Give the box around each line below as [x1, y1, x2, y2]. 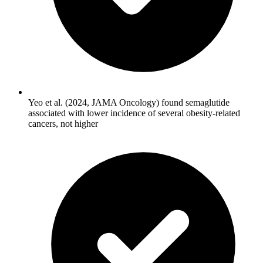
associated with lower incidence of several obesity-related [28, 107, 240, 118]
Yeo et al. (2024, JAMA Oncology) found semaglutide [28, 97, 230, 107]
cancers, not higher [28, 118, 98, 129]
